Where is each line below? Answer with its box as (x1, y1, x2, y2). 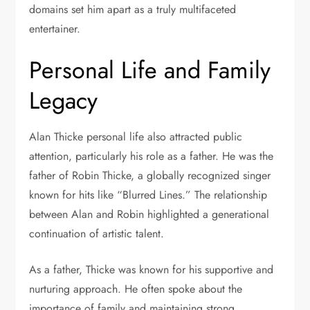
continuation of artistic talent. (29, 226, 165, 242)
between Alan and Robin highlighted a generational (29, 206, 270, 223)
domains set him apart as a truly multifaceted (29, 1, 237, 18)
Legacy (29, 84, 98, 118)
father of (29, 167, 73, 184)
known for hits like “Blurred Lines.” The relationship (29, 187, 268, 203)
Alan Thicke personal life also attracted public (29, 129, 243, 145)
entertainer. (29, 21, 81, 37)
